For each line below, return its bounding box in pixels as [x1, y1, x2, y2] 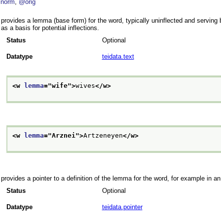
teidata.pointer [102, 203, 143, 211]
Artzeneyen [83, 132, 123, 140]
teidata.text [102, 53, 134, 61]
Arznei [51, 132, 75, 140]
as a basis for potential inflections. [1, 24, 99, 32]
